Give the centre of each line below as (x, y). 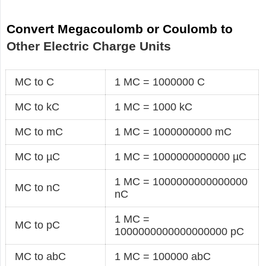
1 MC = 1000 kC (154, 107)
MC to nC (38, 187)
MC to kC (37, 107)
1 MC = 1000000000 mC (173, 132)
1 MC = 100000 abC (163, 256)
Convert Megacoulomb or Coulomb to (120, 28)
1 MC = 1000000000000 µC (181, 156)
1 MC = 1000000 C (160, 82)
